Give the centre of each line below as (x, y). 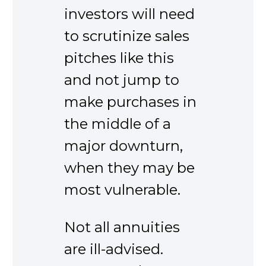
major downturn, (123, 145)
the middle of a (118, 123)
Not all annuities (122, 227)
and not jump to (122, 80)
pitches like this (119, 58)
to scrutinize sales (127, 36)
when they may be (129, 167)
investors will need (129, 14)
